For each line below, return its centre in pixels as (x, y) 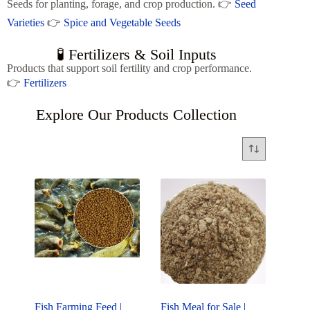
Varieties (26, 22)
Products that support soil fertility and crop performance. (129, 68)
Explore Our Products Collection (137, 115)
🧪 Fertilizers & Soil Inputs (136, 54)
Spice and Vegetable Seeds (122, 22)
